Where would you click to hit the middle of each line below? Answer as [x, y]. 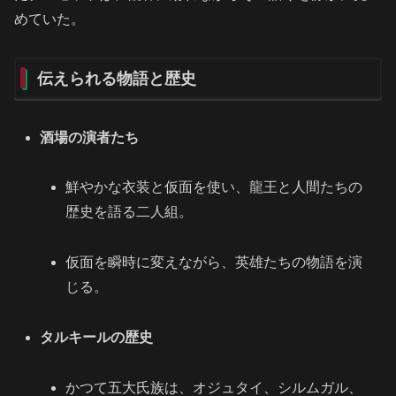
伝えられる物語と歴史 [117, 78]
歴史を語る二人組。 [129, 212]
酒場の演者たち [90, 137]
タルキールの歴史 [97, 337]
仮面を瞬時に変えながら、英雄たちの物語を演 [214, 263]
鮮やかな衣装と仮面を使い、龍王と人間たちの [214, 187]
